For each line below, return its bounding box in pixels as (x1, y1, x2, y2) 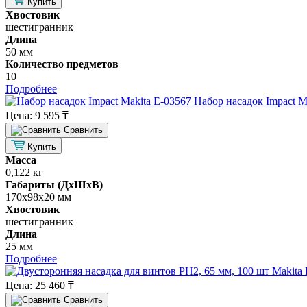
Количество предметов (5, 58, 119, 71)
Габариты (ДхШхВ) (5, 179, 103, 191)
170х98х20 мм (5, 191, 71, 204)
